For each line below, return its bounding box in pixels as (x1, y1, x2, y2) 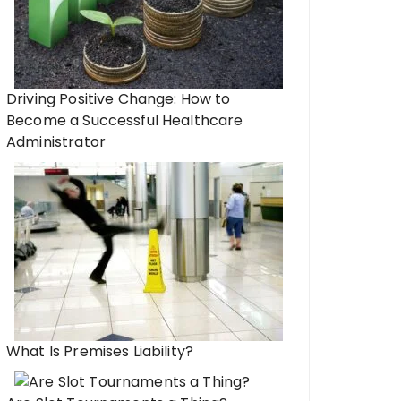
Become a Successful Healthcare (6, 110, 243, 131)
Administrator (6, 132, 106, 152)
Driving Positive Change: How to (6, 89, 231, 109)
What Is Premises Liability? (6, 341, 194, 362)
